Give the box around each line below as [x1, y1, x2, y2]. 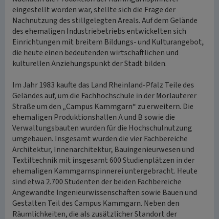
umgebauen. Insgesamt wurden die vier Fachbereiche [12, 133, 188, 144]
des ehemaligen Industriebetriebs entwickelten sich [12, 26, 186, 37]
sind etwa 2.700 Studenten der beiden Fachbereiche [12, 176, 181, 187]
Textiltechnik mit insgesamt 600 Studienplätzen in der [12, 155, 195, 166]
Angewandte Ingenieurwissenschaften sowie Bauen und [12, 187, 197, 198]
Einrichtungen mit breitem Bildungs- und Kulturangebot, [12, 37, 204, 47]
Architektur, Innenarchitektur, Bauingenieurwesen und [12, 144, 194, 155]
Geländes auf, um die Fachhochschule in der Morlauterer [12, 90, 197, 101]
